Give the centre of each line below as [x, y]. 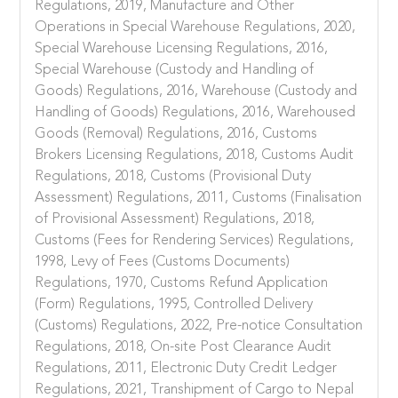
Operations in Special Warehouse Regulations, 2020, [195, 28]
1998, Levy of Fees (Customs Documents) [163, 263]
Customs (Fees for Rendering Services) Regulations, [195, 241]
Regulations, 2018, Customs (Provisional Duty [173, 177]
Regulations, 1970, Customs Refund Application [182, 284]
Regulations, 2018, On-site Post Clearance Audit [183, 348]
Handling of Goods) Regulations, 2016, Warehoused [195, 113]
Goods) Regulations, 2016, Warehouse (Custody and [196, 92]
